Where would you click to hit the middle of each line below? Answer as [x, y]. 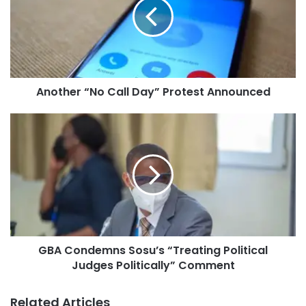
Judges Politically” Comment [153, 265]
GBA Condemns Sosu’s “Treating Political [153, 250]
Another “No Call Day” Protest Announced [153, 92]
